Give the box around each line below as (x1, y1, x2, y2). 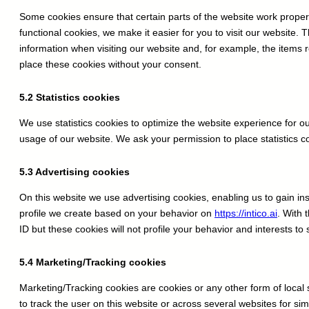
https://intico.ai (215, 208, 277, 219)
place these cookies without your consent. (19, 59, 201, 70)
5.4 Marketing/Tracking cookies (19, 257, 166, 268)
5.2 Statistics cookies (19, 92, 120, 103)
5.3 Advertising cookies (19, 166, 130, 178)
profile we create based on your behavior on (19, 208, 215, 219)
